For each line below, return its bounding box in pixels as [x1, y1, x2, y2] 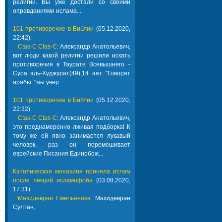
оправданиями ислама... [12, 7, 81, 14]
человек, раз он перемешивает [12, 141, 130, 148]
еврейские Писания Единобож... [12, 150, 103, 157]
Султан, [12, 204, 35, 211]
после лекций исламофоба [12, 177, 93, 184]
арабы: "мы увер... [12, 79, 63, 86]
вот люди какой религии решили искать [12, 52, 130, 59]
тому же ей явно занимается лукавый [12, 132, 130, 139]
